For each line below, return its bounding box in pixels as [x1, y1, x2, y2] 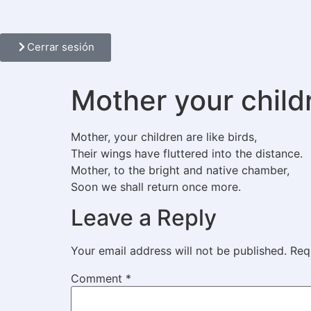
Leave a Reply [71, 204, 217, 232]
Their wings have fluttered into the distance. [71, 146, 303, 160]
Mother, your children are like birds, [71, 130, 257, 144]
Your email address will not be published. [71, 244, 287, 258]
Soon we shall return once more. [71, 180, 241, 194]
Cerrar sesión [27, 40, 94, 53]
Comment [71, 271, 126, 286]
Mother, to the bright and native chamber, [71, 163, 289, 177]
